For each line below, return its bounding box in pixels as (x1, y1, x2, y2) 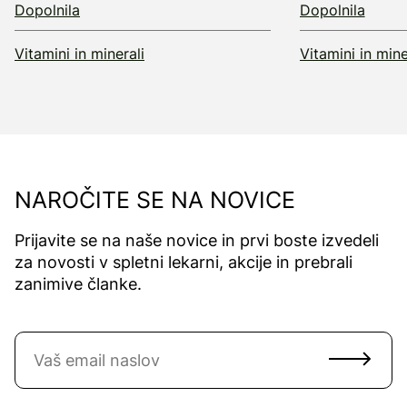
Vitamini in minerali (15, 45, 144, 64)
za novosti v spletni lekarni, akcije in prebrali (15, 253, 352, 273)
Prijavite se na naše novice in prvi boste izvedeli (15, 231, 379, 251)
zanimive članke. (15, 274, 142, 294)
